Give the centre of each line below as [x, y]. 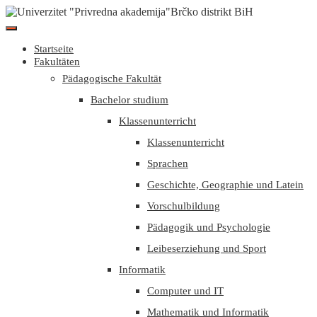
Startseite [54, 49]
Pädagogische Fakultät [112, 79]
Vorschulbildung [184, 206]
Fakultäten [57, 62]
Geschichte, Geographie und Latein [225, 185]
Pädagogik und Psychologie [209, 227]
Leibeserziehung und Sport [207, 248]
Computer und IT [185, 291]
